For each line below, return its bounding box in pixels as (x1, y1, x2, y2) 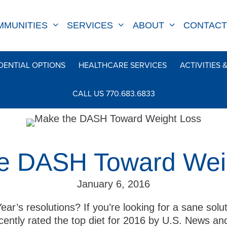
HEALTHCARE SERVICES (79, 60, 167, 71)
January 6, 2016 (77, 178, 150, 190)
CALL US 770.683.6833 (72, 89, 155, 99)
